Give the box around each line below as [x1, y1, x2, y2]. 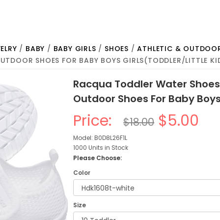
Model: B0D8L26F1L [73, 134, 128, 142]
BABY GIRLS [53, 44, 96, 54]
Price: [73, 110, 120, 131]
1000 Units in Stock [73, 143, 129, 152]
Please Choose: [73, 154, 122, 162]
